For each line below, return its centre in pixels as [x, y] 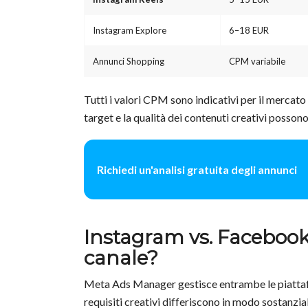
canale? [121, 258]
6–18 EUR [249, 31]
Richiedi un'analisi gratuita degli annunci [197, 169]
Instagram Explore [130, 31]
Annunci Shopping [129, 62]
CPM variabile [257, 62]
